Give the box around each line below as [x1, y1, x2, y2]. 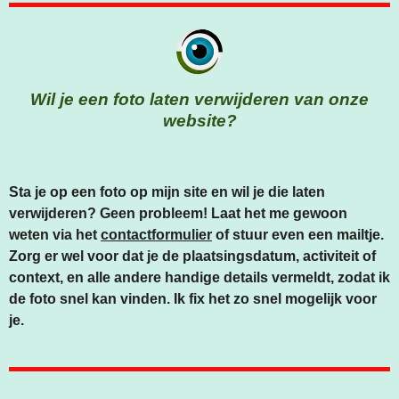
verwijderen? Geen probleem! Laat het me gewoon [9, 206, 347, 222]
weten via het [9, 227, 101, 243]
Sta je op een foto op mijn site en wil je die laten [9, 184, 325, 200]
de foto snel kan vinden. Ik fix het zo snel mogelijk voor [9, 291, 377, 307]
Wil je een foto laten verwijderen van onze [30, 90, 369, 110]
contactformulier [101, 227, 212, 243]
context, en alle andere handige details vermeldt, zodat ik [9, 270, 390, 286]
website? [162, 111, 237, 131]
